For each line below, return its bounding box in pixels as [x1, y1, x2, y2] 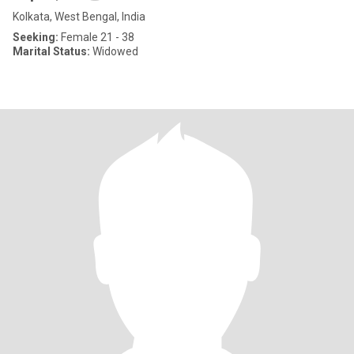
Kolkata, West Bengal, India [13, 10, 145, 23]
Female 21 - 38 [58, 31, 134, 43]
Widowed [90, 45, 138, 58]
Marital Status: [13, 45, 90, 58]
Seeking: [13, 31, 58, 43]
